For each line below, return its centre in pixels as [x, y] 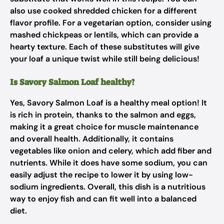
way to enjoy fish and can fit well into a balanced [103, 199]
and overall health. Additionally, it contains [92, 139]
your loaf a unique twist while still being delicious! [105, 59]
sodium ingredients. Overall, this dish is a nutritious [108, 187]
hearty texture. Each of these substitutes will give [105, 47]
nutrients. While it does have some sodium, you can [109, 163]
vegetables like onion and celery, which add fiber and [111, 151]
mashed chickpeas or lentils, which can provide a [104, 35]
